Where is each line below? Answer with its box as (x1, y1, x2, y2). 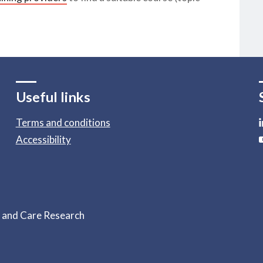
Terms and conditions (15, 116, 110, 129)
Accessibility (15, 133, 71, 146)
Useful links (15, 89, 90, 106)
